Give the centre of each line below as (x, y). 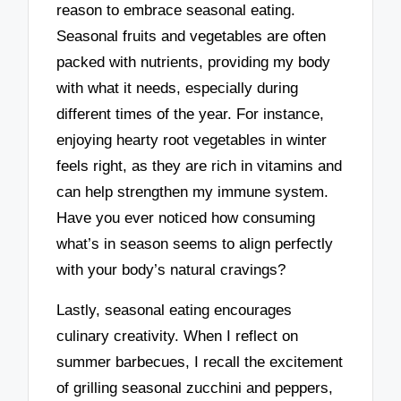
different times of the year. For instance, (191, 115)
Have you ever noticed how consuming (186, 218)
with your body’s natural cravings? (171, 270)
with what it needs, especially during (178, 89)
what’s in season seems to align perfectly (195, 244)
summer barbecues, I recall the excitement (200, 362)
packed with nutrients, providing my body (194, 63)
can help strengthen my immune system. (193, 192)
